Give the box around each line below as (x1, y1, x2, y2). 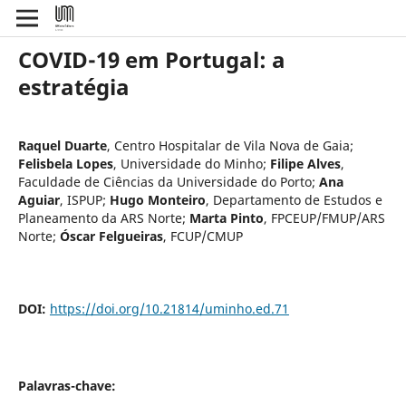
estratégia (17, 71, 130, 101)
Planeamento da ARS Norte (17, 208, 182, 227)
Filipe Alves (269, 154, 341, 172)
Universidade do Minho (120, 154, 263, 172)
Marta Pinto (188, 208, 264, 227)
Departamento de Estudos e (212, 190, 382, 208)
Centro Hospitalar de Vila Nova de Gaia (113, 136, 350, 154)
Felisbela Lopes (17, 154, 113, 172)
